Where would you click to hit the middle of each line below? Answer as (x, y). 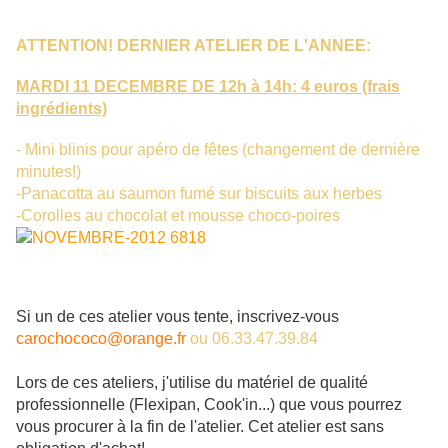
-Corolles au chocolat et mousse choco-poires (178, 216)
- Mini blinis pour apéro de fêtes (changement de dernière (218, 150)
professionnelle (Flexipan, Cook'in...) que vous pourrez (209, 405)
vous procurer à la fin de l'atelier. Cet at (153, 427)
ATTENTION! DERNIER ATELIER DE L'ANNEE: (193, 46)
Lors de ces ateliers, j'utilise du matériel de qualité (192, 383)
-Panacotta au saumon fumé (115, 194)
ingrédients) (61, 109)
